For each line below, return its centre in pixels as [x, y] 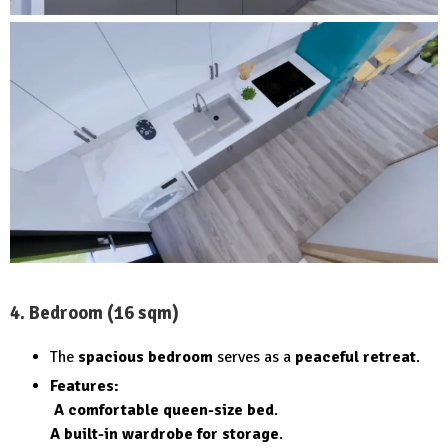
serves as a [254, 357]
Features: [84, 386]
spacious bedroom [145, 357]
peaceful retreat [355, 357]
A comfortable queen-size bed [164, 410]
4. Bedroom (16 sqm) [94, 312]
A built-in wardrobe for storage [164, 434]
